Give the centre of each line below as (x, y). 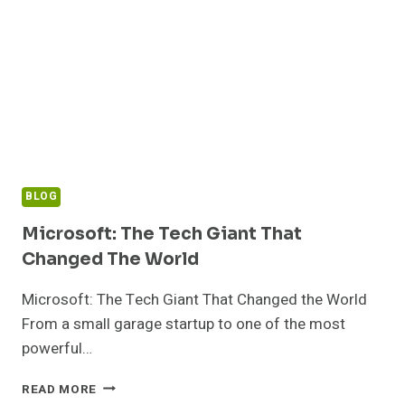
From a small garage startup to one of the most (184, 324)
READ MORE (60, 389)
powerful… (57, 348)
